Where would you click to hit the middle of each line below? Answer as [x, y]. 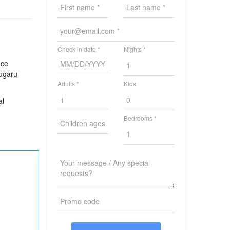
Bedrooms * [140, 118]
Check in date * [79, 49]
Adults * [68, 83]
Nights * [135, 49]
